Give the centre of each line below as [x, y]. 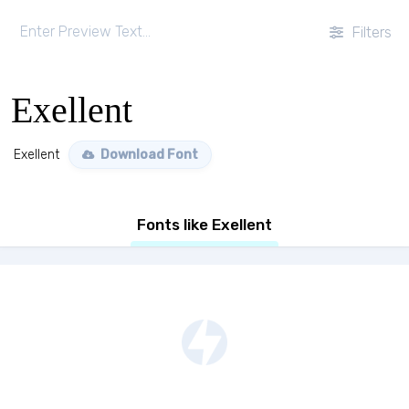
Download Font [148, 155]
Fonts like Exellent [204, 225]
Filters [370, 32]
